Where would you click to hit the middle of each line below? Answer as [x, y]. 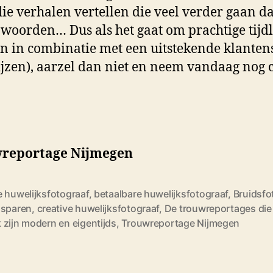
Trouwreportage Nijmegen [181, 223]
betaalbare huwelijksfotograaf [161, 194]
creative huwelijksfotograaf [98, 209]
